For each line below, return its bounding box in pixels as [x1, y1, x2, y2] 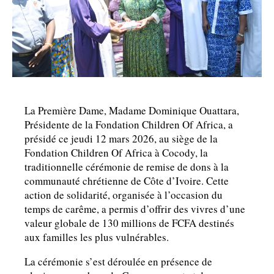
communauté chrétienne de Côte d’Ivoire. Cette [24, 174, 229, 188]
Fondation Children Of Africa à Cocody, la [24, 146, 208, 160]
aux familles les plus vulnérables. [24, 230, 169, 245]
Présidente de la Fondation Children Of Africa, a [24, 117, 233, 132]
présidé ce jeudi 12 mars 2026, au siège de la [24, 131, 218, 146]
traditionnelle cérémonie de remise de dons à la [24, 160, 229, 174]
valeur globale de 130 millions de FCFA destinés [24, 216, 234, 231]
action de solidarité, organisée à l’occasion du [24, 188, 223, 202]
